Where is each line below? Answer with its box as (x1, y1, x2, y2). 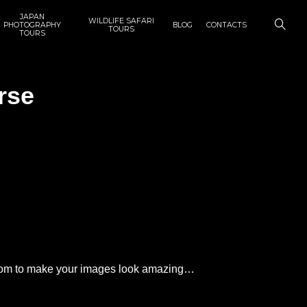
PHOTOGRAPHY (3, 21, 61, 29)
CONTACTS (206, 21, 247, 29)
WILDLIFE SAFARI (88, 16, 154, 25)
